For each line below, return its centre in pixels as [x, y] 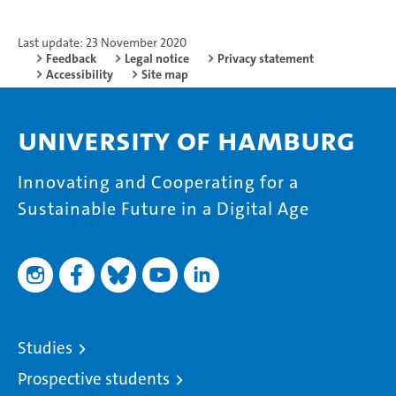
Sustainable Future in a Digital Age [164, 208]
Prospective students [94, 378]
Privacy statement [266, 58]
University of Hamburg [187, 140]
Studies [45, 347]
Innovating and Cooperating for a [158, 182]
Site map [165, 74]
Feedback [71, 58]
